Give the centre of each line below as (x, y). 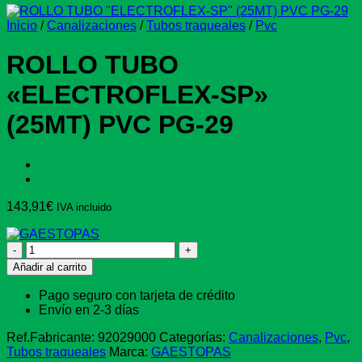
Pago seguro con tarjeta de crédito (137, 295)
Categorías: (194, 337)
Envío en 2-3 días (89, 309)
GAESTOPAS (191, 351)
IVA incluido (84, 207)
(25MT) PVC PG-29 (120, 125)
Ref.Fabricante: (52, 337)
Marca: (130, 351)
